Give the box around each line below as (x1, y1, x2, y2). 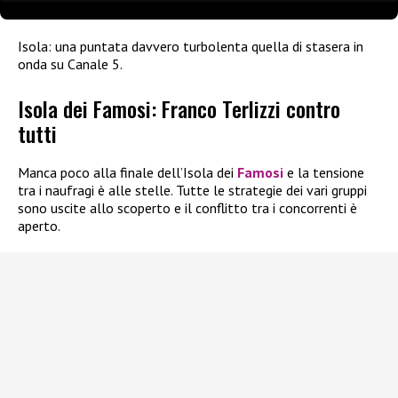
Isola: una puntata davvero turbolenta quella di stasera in (18, 36, 363, 55)
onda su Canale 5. (18, 54, 123, 73)
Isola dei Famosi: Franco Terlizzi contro (18, 92, 340, 125)
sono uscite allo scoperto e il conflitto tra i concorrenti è (18, 199, 357, 218)
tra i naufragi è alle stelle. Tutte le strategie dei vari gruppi (18, 181, 367, 200)
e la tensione (283, 163, 364, 182)
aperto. (18, 217, 60, 235)
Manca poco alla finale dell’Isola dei (18, 163, 237, 182)
